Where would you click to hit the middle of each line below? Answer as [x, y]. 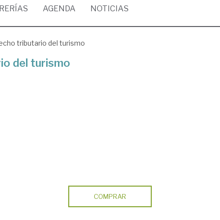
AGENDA [59, 9]
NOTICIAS [110, 9]
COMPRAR [110, 196]
